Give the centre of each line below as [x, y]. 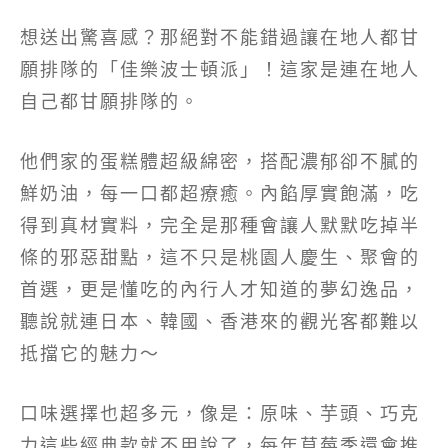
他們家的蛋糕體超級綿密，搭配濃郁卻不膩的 [220, 160]
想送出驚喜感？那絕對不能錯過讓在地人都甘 [220, 36]
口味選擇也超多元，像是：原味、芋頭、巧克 [220, 412]
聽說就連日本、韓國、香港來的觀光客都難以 [220, 320]
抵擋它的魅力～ [90, 352]
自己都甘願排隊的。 [110, 100]
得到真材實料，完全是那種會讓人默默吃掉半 [220, 224]
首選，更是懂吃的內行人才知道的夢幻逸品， [220, 288]
